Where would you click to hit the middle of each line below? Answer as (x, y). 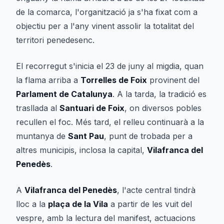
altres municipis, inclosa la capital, (81, 150)
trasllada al (38, 108)
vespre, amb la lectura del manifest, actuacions (106, 218)
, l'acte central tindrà (156, 190)
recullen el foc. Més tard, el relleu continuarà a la (110, 122)
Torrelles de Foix (114, 80)
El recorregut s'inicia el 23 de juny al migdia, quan (110, 66)
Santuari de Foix (92, 108)
